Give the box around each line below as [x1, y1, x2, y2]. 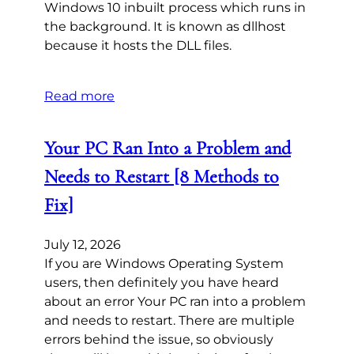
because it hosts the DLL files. [44, 37, 232, 53]
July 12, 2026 [44, 236, 121, 252]
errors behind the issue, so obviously [44, 331, 273, 347]
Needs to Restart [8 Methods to [44, 164, 279, 188]
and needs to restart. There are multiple [44, 312, 295, 328]
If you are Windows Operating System [44, 255, 284, 271]
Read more [44, 88, 115, 104]
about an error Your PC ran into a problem [44, 293, 306, 309]
